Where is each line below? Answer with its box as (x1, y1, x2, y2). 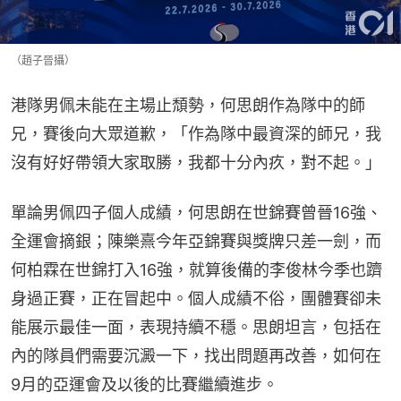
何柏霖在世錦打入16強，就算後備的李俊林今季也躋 (11, 260, 382, 279)
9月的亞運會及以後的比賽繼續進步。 (11, 374, 278, 394)
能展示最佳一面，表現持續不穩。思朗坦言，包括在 (11, 317, 381, 337)
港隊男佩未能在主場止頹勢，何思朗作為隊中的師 (11, 95, 365, 115)
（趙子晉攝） (11, 53, 75, 67)
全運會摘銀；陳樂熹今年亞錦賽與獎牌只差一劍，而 (11, 231, 381, 251)
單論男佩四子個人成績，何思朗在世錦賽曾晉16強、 (11, 202, 382, 222)
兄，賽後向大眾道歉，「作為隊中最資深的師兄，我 (11, 124, 381, 143)
